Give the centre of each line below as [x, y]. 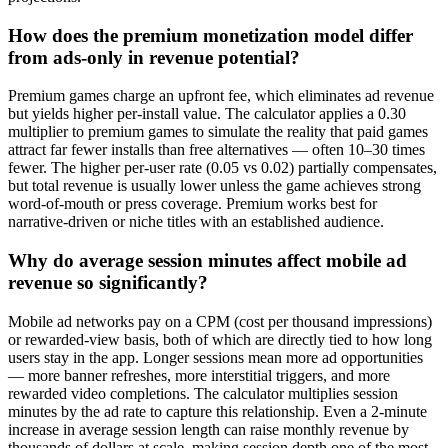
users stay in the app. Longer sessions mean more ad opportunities [215, 357]
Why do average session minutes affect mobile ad [207, 261]
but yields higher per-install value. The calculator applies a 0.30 [207, 114]
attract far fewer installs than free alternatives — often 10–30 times [216, 150]
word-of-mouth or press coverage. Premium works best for [192, 204]
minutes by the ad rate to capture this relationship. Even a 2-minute [217, 411]
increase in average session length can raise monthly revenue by [208, 429]
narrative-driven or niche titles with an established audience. [196, 222]
